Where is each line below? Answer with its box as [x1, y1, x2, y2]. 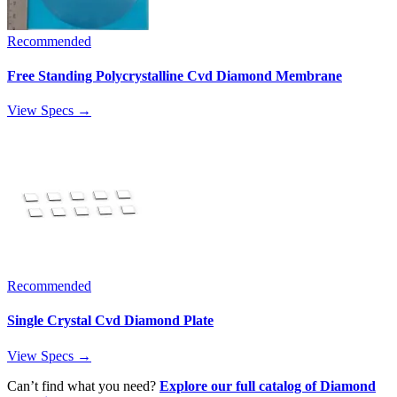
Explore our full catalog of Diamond [160, 378, 376, 393]
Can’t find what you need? [7, 378, 160, 393]
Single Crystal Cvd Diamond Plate [7, 313, 214, 329]
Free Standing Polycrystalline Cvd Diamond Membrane [7, 67, 342, 83]
